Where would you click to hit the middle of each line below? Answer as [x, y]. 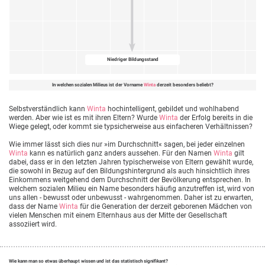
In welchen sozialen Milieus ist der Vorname [98, 85]
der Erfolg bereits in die [215, 118]
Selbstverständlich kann [48, 109]
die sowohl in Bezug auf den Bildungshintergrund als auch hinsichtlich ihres [129, 171]
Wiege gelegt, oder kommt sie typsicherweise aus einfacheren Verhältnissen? [131, 127]
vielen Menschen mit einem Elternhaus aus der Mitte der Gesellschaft [118, 216]
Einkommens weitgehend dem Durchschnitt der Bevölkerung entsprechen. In [130, 180]
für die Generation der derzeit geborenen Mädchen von [165, 207]
